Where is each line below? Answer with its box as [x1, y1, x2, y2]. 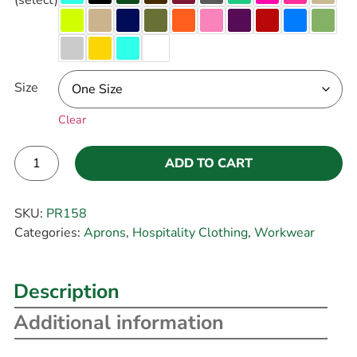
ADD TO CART [164, 155, 253, 173]
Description [13, 278, 120, 306]
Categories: [14, 223, 84, 241]
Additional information [13, 309, 224, 337]
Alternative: [14, 182, 83, 201]
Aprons [83, 223, 126, 241]
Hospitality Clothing [131, 223, 248, 241]
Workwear [253, 223, 315, 241]
